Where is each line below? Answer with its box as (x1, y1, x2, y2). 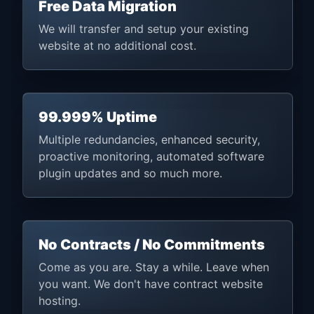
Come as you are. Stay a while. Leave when (39, 259, 269, 274)
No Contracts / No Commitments (39, 235, 265, 253)
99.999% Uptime (39, 108, 157, 125)
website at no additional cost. (39, 38, 196, 53)
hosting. (39, 293, 81, 308)
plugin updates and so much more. (39, 165, 222, 180)
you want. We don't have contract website (39, 276, 263, 291)
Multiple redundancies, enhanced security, (39, 132, 260, 146)
